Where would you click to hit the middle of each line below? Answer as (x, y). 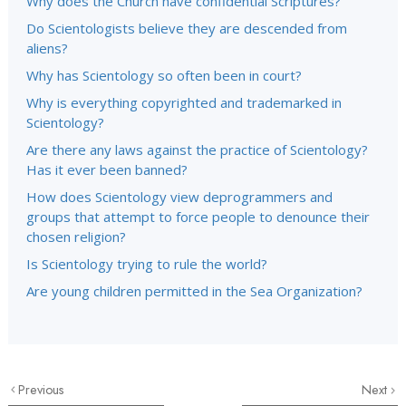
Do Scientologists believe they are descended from (187, 28)
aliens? (47, 48)
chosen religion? (76, 237)
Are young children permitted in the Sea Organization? (194, 291)
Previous (42, 390)
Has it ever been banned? (107, 169)
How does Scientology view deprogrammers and (179, 197)
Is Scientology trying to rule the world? (147, 264)
